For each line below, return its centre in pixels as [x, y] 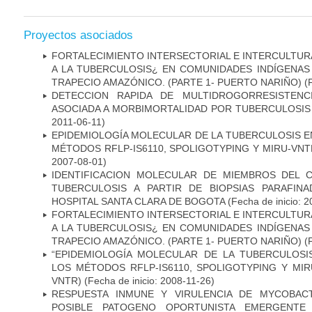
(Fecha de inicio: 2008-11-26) [148, 280]
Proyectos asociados [78, 35]
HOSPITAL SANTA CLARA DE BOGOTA [138, 201]
